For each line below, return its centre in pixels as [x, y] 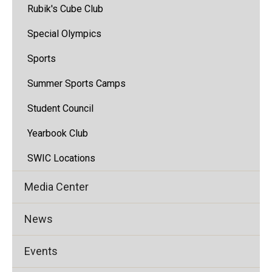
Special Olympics [64, 34]
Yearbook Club [58, 133]
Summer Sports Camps [76, 83]
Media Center [56, 187]
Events [41, 251]
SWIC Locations [61, 158]
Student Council [60, 108]
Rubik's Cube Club [65, 9]
